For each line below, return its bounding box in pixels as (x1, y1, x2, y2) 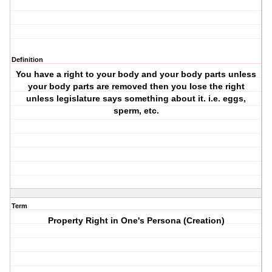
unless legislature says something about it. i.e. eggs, (26, 93, 246, 104)
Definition (12, 56, 43, 64)
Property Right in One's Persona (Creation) (47, 216, 225, 226)
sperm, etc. (113, 106, 159, 116)
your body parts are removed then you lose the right (27, 81, 245, 92)
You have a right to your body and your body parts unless (16, 69, 257, 80)
